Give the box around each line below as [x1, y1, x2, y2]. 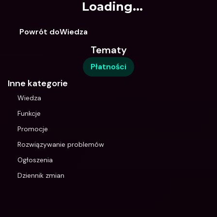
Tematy [90, 44, 127, 56]
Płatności [91, 62, 126, 72]
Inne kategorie [8, 77, 68, 89]
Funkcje [17, 109, 41, 118]
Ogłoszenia [17, 155, 53, 164]
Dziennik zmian [17, 171, 64, 180]
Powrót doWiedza [19, 27, 88, 37]
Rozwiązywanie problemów [17, 140, 104, 149]
